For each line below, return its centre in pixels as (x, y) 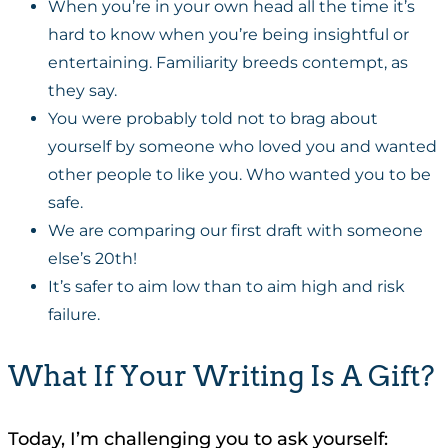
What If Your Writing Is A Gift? (221, 376)
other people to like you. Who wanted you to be (239, 174)
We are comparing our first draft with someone (235, 230)
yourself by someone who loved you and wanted (242, 146)
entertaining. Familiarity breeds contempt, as (228, 62)
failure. (74, 314)
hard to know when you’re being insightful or (228, 34)
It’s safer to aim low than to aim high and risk (226, 286)
